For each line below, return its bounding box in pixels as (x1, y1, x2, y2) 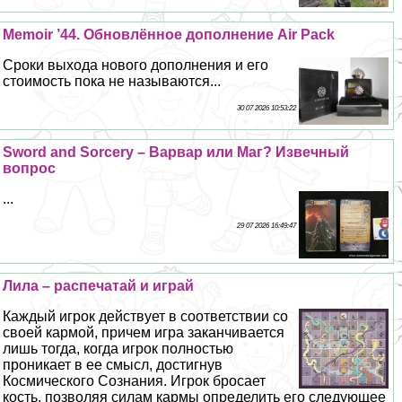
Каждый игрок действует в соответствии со (3, 308, 289, 324)
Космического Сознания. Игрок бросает (3, 372, 267, 389)
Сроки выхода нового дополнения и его (3, 57, 269, 73)
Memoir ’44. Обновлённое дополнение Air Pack (3, 26, 336, 42)
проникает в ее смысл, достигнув (3, 356, 223, 372)
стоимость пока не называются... (3, 73, 222, 89)
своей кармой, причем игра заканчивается (3, 324, 285, 340)
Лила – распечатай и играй (3, 277, 195, 293)
